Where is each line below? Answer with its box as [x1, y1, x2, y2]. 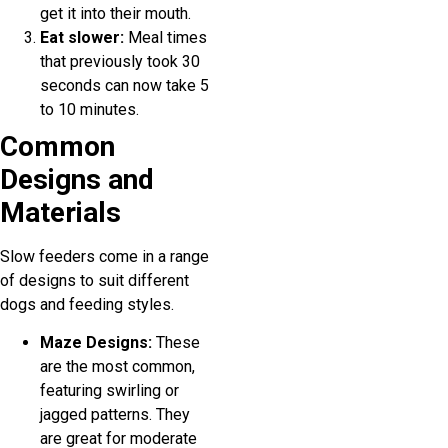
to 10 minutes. [40, 99, 139, 119]
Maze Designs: [40, 332, 152, 352]
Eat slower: [40, 27, 124, 47]
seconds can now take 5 [40, 75, 209, 95]
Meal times [124, 27, 207, 47]
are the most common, [40, 356, 195, 376]
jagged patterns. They [40, 404, 190, 424]
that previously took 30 [40, 51, 200, 71]
